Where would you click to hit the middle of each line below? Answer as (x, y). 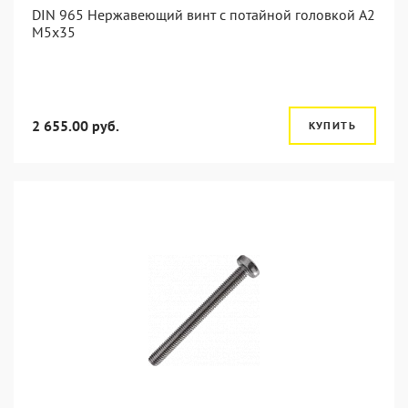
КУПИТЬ (332, 125)
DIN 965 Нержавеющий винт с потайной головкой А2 (204, 15)
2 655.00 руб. (76, 126)
